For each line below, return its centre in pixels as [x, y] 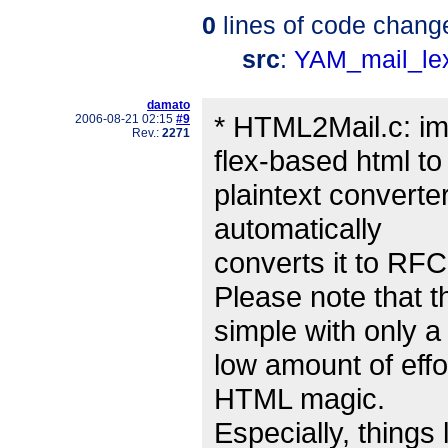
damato [168, 105]
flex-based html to [328, 161]
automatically [298, 229]
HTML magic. [299, 399]
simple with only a [327, 331]
